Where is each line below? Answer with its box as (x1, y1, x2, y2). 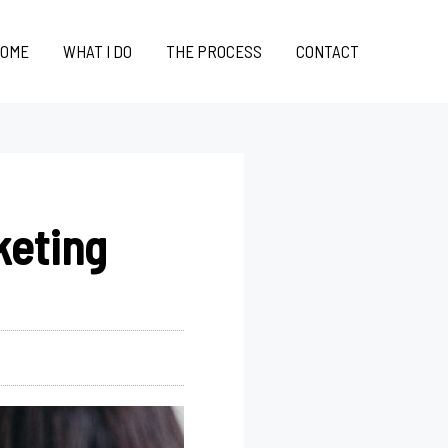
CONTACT (296, 41, 359, 61)
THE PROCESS (166, 41, 262, 61)
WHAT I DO (63, 41, 132, 61)
